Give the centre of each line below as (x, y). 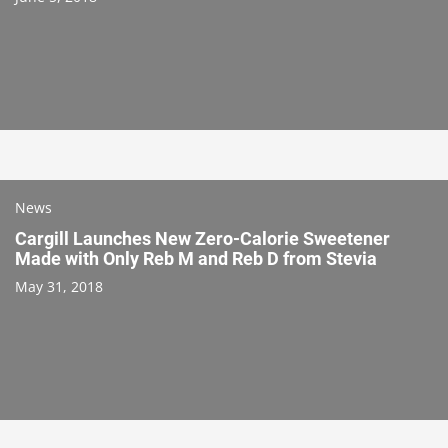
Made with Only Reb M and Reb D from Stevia (196, 258)
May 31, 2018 (59, 286)
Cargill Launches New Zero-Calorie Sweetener (202, 238)
